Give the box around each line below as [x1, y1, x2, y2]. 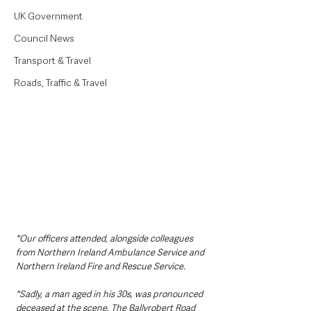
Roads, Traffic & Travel [14, 76, 107, 89]
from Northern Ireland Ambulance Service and [16, 246, 206, 259]
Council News [14, 32, 74, 44]
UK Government [14, 10, 83, 22]
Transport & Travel [14, 54, 91, 67]
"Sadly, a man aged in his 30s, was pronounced [16, 288, 205, 301]
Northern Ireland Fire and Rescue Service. [16, 260, 185, 273]
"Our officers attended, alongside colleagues [16, 233, 195, 245]
